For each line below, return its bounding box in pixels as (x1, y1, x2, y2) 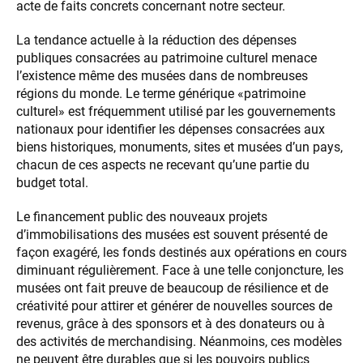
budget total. (16, 175, 88, 191)
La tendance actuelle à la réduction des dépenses (16, 32, 297, 49)
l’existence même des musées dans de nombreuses (16, 68, 308, 84)
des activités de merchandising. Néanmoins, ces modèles (16, 334, 342, 350)
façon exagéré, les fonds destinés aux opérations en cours (16, 245, 347, 261)
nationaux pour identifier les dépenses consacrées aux (16, 122, 325, 138)
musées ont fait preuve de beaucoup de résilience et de (16, 280, 328, 297)
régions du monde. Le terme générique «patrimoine (16, 86, 305, 102)
